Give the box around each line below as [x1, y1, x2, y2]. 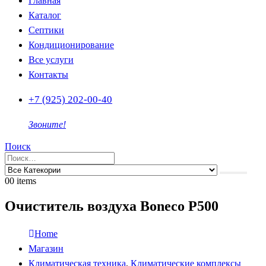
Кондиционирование [28, 40, 114, 50]
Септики [28, 25, 64, 35]
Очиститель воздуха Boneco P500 [5, 198, 218, 214]
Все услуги [28, 55, 74, 65]
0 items [9, 176, 36, 186]
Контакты [28, 69, 68, 80]
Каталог [28, 10, 61, 20]
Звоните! [28, 119, 66, 129]
